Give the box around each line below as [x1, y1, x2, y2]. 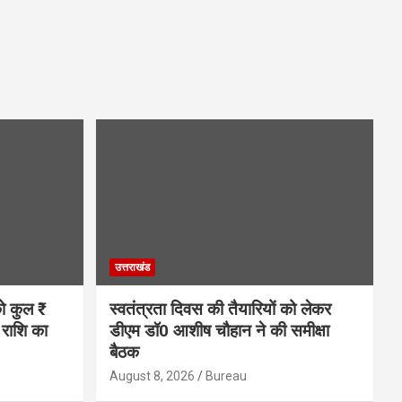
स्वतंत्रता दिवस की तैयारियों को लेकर [109, 299, 331, 320]
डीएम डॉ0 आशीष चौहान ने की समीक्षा [109, 320, 329, 342]
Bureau [205, 369, 247, 384]
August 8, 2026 [109, 369, 195, 384]
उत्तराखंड [114, 261, 150, 275]
